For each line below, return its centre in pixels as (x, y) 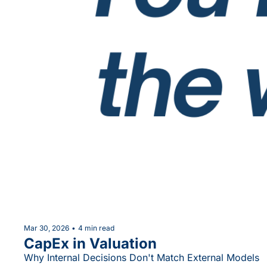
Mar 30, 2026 (46, 228)
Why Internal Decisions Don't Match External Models (142, 257)
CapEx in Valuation (90, 243)
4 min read (96, 228)
